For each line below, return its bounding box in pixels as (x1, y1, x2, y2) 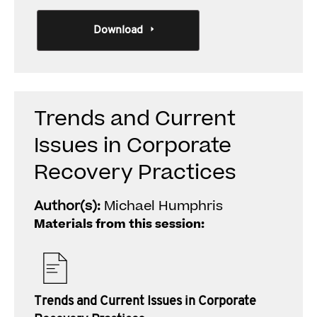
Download (93, 25, 143, 36)
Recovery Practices (34, 158, 236, 188)
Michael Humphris (104, 197, 223, 216)
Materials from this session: (34, 216, 204, 233)
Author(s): (34, 197, 104, 216)
